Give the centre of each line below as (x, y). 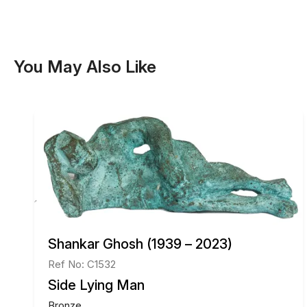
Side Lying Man (96, 285)
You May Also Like (85, 67)
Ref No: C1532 (82, 264)
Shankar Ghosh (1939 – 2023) (140, 244)
